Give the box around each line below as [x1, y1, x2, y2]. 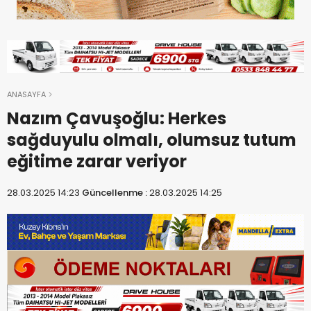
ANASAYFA [7, 89, 46, 101]
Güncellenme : [82, 186, 149, 200]
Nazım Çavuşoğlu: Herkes [7, 107, 226, 131]
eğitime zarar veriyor [7, 150, 187, 174]
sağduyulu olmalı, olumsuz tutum [7, 128, 296, 152]
